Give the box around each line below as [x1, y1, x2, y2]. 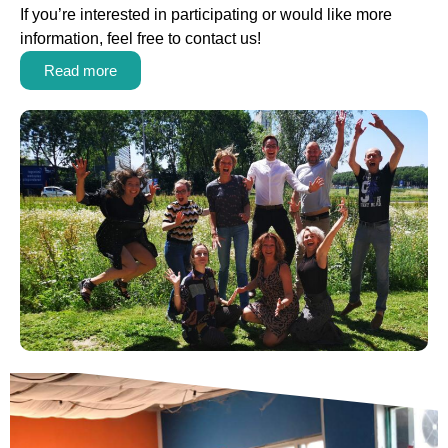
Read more [44, 62, 117, 80]
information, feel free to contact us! [20, 30, 261, 48]
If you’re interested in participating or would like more [20, 6, 392, 24]
